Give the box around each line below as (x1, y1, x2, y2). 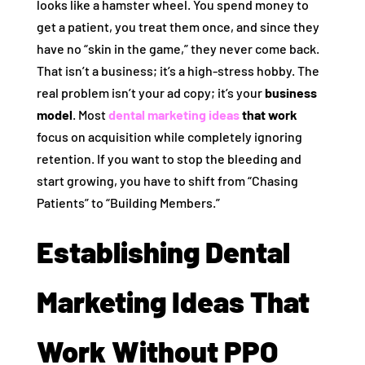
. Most (72, 107, 108, 123)
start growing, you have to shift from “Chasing (36, 173, 298, 189)
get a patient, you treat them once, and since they (36, 19, 319, 35)
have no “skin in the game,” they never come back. (36, 41, 319, 57)
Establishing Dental (36, 234, 290, 270)
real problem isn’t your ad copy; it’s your (36, 85, 265, 101)
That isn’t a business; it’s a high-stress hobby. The (36, 63, 319, 79)
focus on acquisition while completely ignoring (36, 129, 302, 145)
